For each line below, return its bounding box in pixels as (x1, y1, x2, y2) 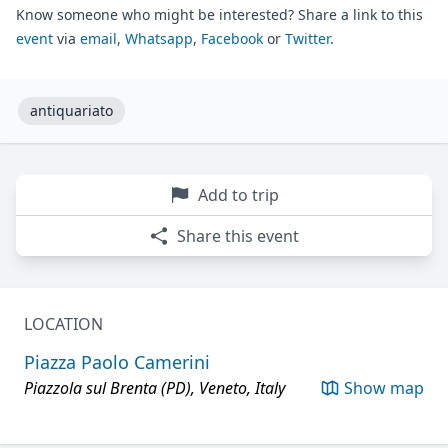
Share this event (177, 225, 299, 248)
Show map (344, 377, 424, 400)
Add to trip (197, 184, 279, 207)
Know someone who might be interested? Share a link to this (16, 5, 423, 25)
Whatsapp (125, 29, 193, 49)
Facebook (201, 29, 263, 49)
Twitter (285, 29, 330, 49)
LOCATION (24, 313, 103, 336)
